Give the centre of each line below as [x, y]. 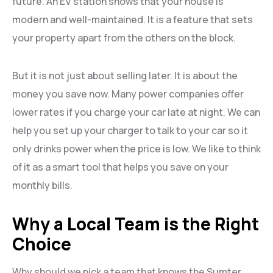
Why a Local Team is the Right [136, 224]
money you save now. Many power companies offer [128, 94]
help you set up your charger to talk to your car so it [130, 131]
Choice [42, 244]
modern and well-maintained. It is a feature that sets [133, 20]
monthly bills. [42, 186]
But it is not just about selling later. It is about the [125, 76]
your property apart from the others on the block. [124, 38]
